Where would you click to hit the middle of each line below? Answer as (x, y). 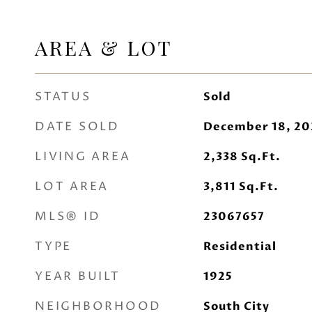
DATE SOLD (77, 127)
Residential (240, 247)
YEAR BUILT (78, 276)
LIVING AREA (83, 157)
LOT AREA (72, 187)
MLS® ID (68, 217)
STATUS (63, 97)
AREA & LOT (104, 47)
